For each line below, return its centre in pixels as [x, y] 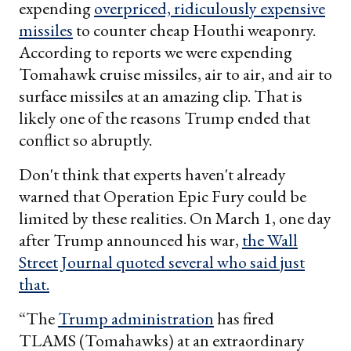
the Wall [270, 241]
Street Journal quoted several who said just [162, 262]
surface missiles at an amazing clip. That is [161, 96]
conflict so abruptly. [85, 140]
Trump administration [136, 319]
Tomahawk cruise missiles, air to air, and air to [175, 74]
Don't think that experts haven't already [152, 175]
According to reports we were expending [156, 52]
